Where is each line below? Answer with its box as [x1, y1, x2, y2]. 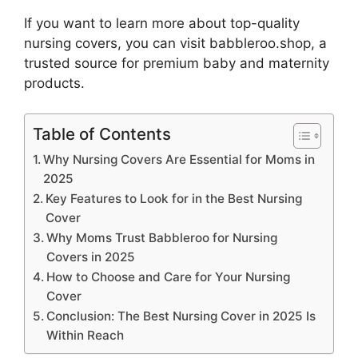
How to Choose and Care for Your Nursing [46, 269, 291, 284]
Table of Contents [33, 124, 171, 144]
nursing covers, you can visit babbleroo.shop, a [24, 34, 327, 51]
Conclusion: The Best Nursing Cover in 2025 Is [46, 308, 316, 324]
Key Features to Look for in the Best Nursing [46, 191, 303, 206]
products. [24, 74, 85, 91]
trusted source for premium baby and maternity [24, 54, 329, 71]
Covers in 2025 [46, 249, 136, 265]
